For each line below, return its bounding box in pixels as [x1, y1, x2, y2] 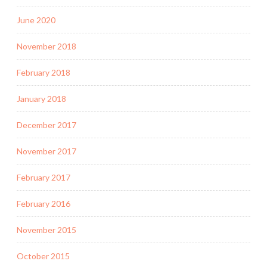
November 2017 [17, 145, 76, 156]
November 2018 [17, 41, 76, 51]
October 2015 [17, 250, 70, 261]
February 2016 [17, 198, 70, 209]
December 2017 [17, 119, 76, 130]
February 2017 [17, 172, 70, 182]
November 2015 [17, 224, 76, 235]
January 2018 [17, 93, 66, 104]
